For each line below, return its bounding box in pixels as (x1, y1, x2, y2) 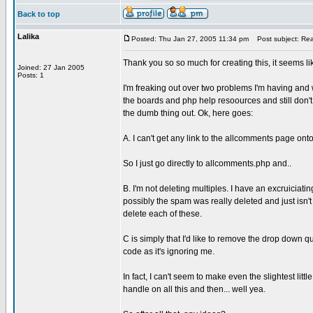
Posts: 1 (17, 71, 44, 79)
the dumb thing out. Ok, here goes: (123, 108, 253, 118)
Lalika (17, 32, 39, 41)
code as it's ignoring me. (123, 247, 214, 256)
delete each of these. (123, 209, 202, 219)
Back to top (17, 10, 60, 18)
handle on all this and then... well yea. (123, 284, 265, 294)
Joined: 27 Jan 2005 (17, 64, 85, 71)
